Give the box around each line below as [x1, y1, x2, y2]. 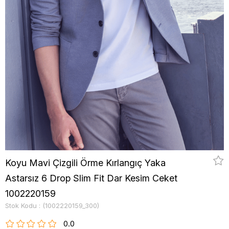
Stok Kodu [5, 201, 37, 210]
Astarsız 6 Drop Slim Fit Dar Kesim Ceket [5, 173, 177, 184]
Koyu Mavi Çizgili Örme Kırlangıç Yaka [5, 157, 166, 168]
